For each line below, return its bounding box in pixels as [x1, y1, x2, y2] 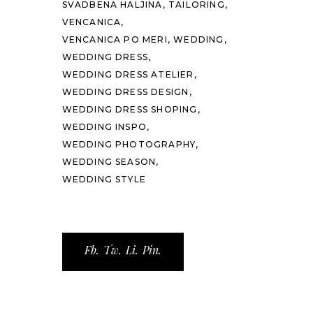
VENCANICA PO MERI [61, 34, 168, 45]
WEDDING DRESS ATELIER [61, 69, 194, 80]
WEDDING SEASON [61, 156, 156, 167]
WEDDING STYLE [61, 174, 147, 184]
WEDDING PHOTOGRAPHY [61, 139, 196, 150]
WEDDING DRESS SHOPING [61, 104, 198, 115]
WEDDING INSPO [61, 122, 147, 132]
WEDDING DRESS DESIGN [61, 87, 189, 97]
